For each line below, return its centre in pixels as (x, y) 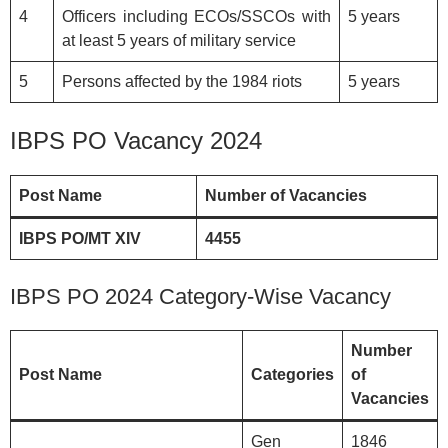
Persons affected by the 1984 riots (182, 81)
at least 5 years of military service (179, 40)
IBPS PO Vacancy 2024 (136, 140)
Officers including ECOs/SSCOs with (196, 16)
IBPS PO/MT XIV (80, 238)
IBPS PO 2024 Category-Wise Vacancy (200, 296)
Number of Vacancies (286, 195)
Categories (292, 374)
